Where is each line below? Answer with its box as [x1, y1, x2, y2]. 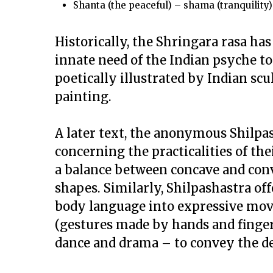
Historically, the [55, 34, 156, 49]
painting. [55, 89, 112, 104]
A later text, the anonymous [55, 126, 230, 141]
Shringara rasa [156, 34, 247, 49]
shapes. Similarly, [55, 180, 166, 196]
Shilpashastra [166, 180, 254, 196]
